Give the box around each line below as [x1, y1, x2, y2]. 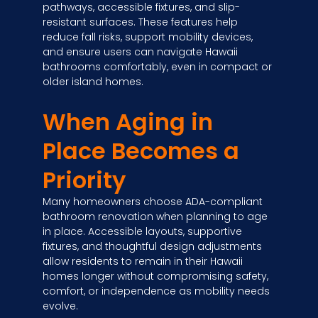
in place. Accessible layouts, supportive [43, 224, 242, 238]
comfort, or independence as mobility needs [43, 283, 270, 298]
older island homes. [43, 75, 143, 89]
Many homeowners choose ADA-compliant [43, 194, 263, 209]
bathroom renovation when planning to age [43, 209, 268, 224]
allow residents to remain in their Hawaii [43, 253, 243, 268]
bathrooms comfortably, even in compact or [43, 60, 272, 75]
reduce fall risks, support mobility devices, [43, 30, 253, 45]
